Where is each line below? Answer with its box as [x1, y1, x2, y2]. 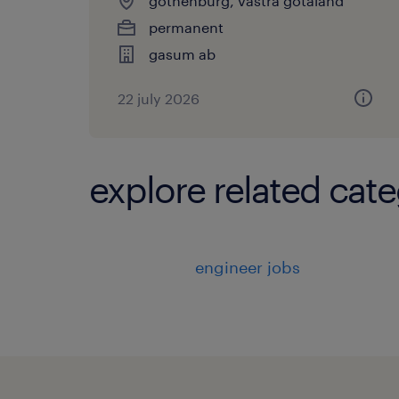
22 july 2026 [118, 89, 199, 107]
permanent [149, 18, 224, 36]
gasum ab [149, 45, 216, 62]
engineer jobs [194, 256, 300, 277]
